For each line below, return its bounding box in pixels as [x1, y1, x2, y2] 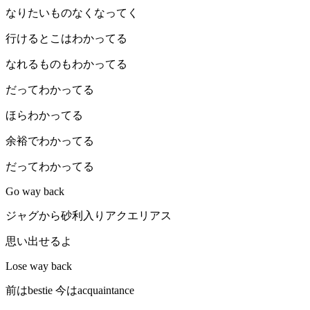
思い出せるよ [6, 235, 72, 248]
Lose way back [6, 260, 72, 273]
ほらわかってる [6, 109, 83, 122]
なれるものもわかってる [6, 58, 127, 71]
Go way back [6, 185, 64, 198]
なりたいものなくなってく [6, 7, 138, 19]
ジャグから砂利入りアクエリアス [6, 210, 172, 222]
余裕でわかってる [6, 135, 94, 147]
